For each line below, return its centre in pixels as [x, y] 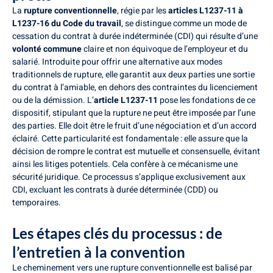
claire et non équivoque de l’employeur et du [165, 49]
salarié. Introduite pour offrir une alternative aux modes [117, 62]
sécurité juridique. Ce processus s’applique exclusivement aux [129, 177]
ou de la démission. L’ [53, 100]
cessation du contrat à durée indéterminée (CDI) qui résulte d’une [135, 36]
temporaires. [37, 202]
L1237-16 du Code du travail [67, 23]
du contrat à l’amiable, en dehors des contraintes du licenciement [135, 87]
